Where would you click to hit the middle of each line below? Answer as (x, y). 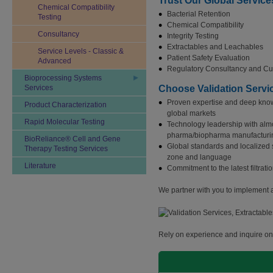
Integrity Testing (193, 36)
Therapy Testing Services (66, 149)
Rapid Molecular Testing (65, 122)
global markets (191, 113)
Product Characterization (66, 105)
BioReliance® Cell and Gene (73, 139)
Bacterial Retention (199, 14)
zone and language (199, 157)
